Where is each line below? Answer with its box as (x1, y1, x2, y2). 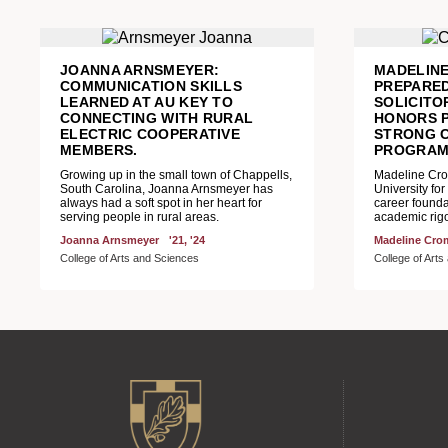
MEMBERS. (60, 142, 138, 158)
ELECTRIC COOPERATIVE (60, 126, 241, 142)
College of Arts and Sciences (60, 252, 199, 264)
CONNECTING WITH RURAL (60, 110, 254, 126)
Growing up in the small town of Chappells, (60, 168, 292, 182)
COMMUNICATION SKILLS (60, 78, 243, 94)
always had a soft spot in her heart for (60, 196, 262, 210)
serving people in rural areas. (60, 210, 219, 224)
